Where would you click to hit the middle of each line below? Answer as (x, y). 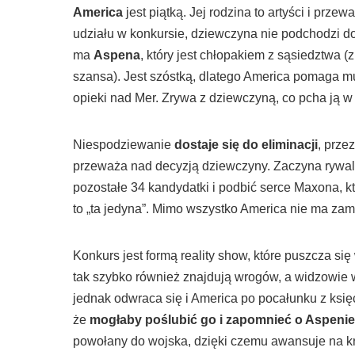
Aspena (117, 55)
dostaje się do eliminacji (244, 145)
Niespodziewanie (122, 145)
